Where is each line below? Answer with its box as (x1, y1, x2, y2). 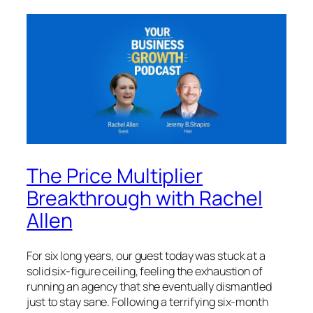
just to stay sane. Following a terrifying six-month (27, 294, 268, 310)
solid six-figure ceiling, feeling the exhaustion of (27, 263, 263, 279)
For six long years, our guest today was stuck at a (27, 248, 265, 264)
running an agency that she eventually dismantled (27, 279, 272, 295)
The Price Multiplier (27, 161, 203, 189)
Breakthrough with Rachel (27, 184, 263, 212)
